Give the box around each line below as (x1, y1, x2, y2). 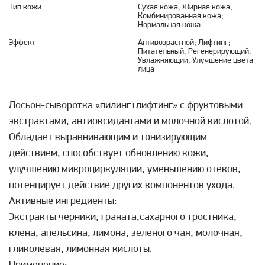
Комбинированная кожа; (138, 12, 224, 21)
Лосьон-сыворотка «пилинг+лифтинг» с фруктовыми (9, 100, 243, 111)
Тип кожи (9, 3, 41, 12)
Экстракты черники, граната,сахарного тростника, (9, 212, 237, 223)
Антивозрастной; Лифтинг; (138, 38, 231, 47)
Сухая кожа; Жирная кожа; (138, 3, 232, 12)
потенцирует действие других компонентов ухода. (9, 180, 235, 191)
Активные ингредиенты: (9, 196, 117, 207)
